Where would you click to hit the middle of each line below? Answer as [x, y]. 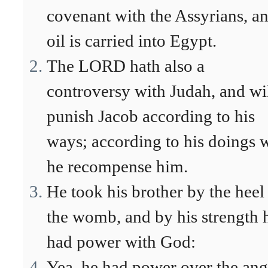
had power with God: [121, 242]
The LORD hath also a [126, 66]
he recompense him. [117, 166]
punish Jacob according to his [151, 116]
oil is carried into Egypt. [132, 41]
